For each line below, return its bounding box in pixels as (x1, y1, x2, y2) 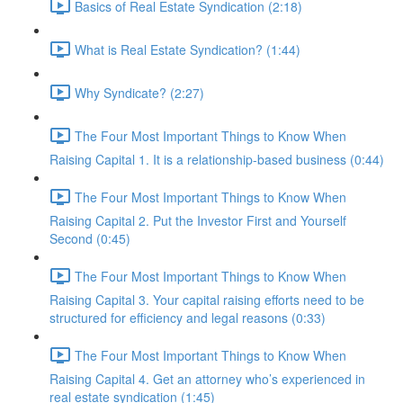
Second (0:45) (49, 229, 130, 247)
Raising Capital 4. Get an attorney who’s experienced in (49, 370, 365, 388)
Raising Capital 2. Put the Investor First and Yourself (49, 211, 346, 229)
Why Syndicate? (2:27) (75, 83, 204, 102)
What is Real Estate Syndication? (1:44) (75, 40, 300, 58)
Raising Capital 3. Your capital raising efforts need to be (49, 291, 364, 309)
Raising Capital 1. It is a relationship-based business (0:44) (49, 150, 384, 168)
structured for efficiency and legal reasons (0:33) (49, 309, 326, 327)
